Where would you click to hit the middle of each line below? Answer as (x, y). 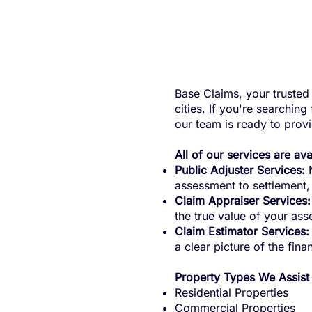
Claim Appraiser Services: (242, 201)
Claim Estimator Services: (242, 232)
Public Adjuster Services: (240, 170)
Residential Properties (231, 293)
